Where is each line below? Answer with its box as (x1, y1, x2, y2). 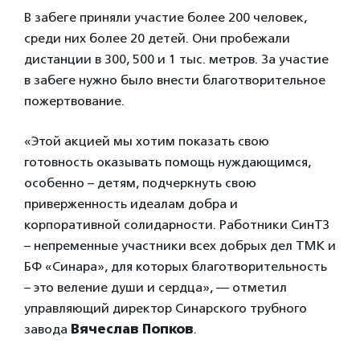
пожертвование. (24, 93, 125, 108)
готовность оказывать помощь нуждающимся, (24, 154, 311, 170)
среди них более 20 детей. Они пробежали (24, 31, 290, 46)
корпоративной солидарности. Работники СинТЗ (24, 217, 329, 232)
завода (24, 321, 71, 337)
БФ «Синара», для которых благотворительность (24, 259, 327, 274)
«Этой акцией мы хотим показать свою (24, 133, 269, 149)
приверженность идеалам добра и (24, 196, 238, 211)
